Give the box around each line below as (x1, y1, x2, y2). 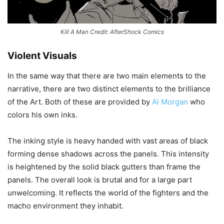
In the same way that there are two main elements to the (7, 70, 206, 80)
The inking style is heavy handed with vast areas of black (7, 135, 208, 145)
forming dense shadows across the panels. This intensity (7, 148, 209, 158)
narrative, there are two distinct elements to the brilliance (7, 83, 210, 93)
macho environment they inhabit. (7, 200, 123, 210)
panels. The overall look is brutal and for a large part (7, 174, 192, 184)
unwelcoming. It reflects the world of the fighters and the (7, 187, 208, 197)
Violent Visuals (7, 49, 77, 61)
